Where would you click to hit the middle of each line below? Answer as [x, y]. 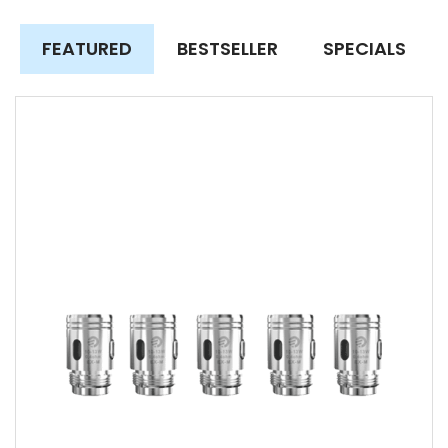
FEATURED [87, 48]
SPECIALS [364, 48]
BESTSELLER [227, 48]
